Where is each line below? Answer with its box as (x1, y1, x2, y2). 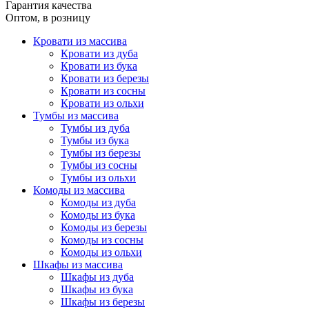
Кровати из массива (33, 35, 127, 48)
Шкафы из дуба (61, 271, 134, 283)
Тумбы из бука (61, 134, 129, 147)
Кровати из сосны (61, 85, 146, 97)
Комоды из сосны (61, 234, 143, 246)
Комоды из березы (61, 221, 147, 234)
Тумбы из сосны (61, 159, 137, 172)
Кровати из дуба (61, 48, 138, 60)
